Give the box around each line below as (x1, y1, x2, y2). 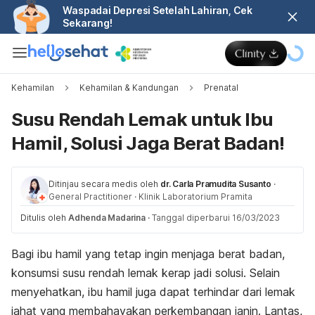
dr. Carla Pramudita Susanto (160, 179, 271, 189)
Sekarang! (63, 17, 112, 29)
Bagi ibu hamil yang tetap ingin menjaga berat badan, (11, 247, 285, 261)
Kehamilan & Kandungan (79, 82, 179, 93)
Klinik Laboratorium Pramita (139, 191, 252, 202)
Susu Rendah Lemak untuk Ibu (11, 108, 273, 130)
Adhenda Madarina (68, 212, 146, 223)
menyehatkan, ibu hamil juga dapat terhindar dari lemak (11, 285, 295, 299)
